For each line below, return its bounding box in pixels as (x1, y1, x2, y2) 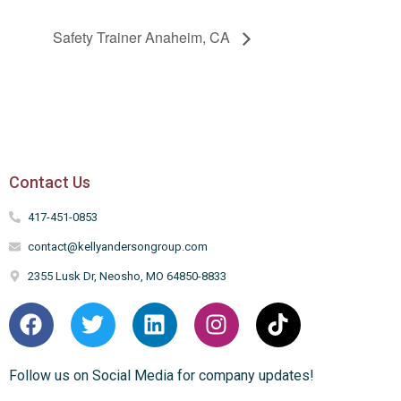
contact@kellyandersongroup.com (28, 239, 209, 253)
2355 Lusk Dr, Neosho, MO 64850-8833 (28, 269, 227, 283)
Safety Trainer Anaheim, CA (53, 26, 234, 47)
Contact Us (8, 172, 90, 192)
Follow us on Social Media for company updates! (8, 366, 314, 384)
